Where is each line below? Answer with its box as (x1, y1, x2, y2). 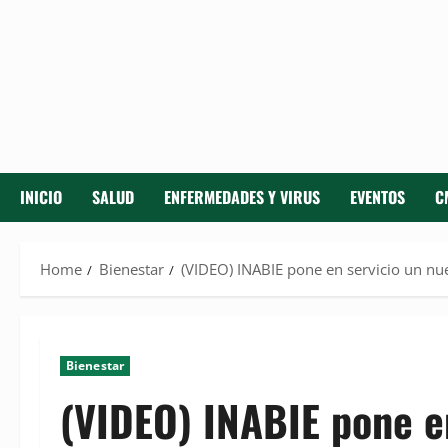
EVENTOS (350, 185, 405, 210)
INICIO (20, 185, 62, 210)
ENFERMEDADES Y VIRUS (164, 185, 320, 210)
